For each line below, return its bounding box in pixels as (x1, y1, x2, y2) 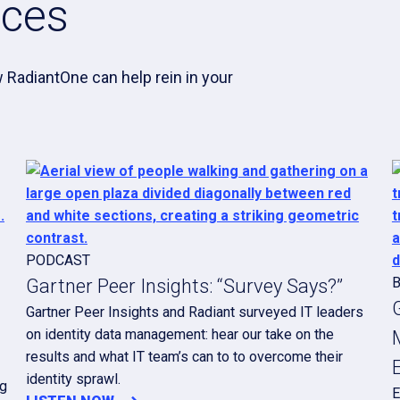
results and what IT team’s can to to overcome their (25, 348, 343, 365)
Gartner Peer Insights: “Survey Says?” (25, 275, 343, 297)
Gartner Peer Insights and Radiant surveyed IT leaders (25, 304, 363, 321)
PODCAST (25, 252, 90, 269)
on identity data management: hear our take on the (25, 326, 334, 343)
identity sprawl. (25, 371, 121, 387)
